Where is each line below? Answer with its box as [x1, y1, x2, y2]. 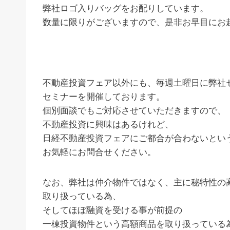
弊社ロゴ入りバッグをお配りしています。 [43, 3, 208, 13]
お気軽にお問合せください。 [43, 147, 156, 157]
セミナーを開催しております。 [43, 91, 165, 102]
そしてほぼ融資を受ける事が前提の [43, 205, 182, 215]
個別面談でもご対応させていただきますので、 [43, 105, 226, 116]
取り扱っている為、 [43, 191, 121, 201]
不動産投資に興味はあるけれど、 [43, 119, 174, 129]
